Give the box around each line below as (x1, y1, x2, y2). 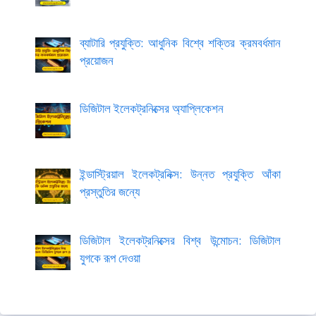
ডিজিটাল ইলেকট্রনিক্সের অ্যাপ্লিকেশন (79, 100, 224, 116)
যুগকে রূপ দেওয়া (79, 249, 140, 266)
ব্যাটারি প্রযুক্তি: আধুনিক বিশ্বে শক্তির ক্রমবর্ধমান (79, 34, 281, 51)
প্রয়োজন (79, 51, 114, 68)
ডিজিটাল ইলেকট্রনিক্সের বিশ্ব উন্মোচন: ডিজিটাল (79, 231, 281, 248)
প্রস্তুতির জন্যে (79, 183, 140, 200)
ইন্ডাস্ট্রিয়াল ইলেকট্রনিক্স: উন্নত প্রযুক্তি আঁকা (79, 166, 281, 183)
